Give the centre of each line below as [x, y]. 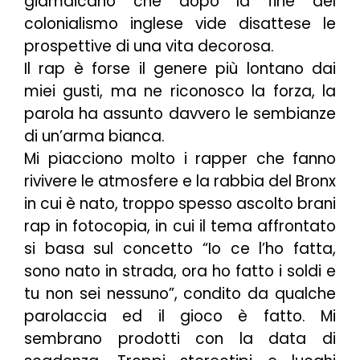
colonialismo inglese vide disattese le [180, 24]
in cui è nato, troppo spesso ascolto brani [180, 204]
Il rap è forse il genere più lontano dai [180, 69]
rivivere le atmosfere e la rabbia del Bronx [180, 182]
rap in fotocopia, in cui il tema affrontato [180, 227]
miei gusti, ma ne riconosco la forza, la [180, 92]
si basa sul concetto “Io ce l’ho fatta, [180, 249]
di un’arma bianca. [94, 137]
